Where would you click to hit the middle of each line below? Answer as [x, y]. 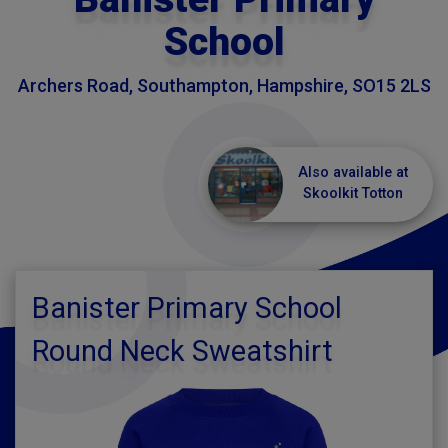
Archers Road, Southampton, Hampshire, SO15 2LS [224, 85]
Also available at [353, 172]
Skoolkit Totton [353, 193]
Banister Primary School [187, 308]
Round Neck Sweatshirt [182, 351]
